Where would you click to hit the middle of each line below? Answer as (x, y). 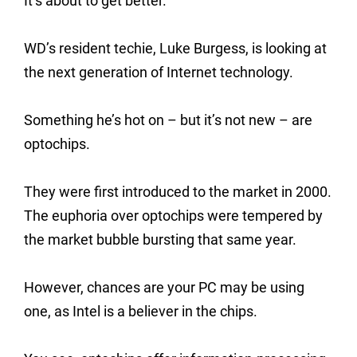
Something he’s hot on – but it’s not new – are (168, 120)
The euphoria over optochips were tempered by (173, 216)
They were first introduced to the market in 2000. (178, 192)
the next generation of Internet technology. (159, 72)
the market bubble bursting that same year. (160, 239)
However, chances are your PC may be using (164, 287)
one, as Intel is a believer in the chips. (141, 311)
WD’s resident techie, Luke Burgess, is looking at (175, 48)
